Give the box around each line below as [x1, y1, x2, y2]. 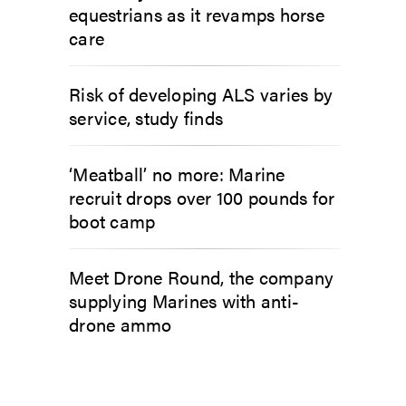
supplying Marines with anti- [69, 286, 299, 314]
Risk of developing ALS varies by [69, 80, 333, 107]
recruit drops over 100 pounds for [69, 183, 335, 210]
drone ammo [69, 310, 172, 337]
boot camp [69, 207, 156, 234]
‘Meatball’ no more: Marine [69, 159, 285, 187]
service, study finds [69, 103, 223, 130]
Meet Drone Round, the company [69, 263, 334, 290]
